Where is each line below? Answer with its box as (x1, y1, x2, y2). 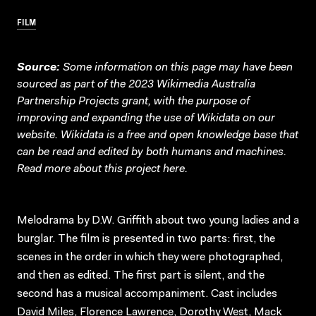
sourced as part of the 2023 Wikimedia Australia (17, 78, 255, 90)
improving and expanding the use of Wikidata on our (17, 112, 275, 124)
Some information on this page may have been (60, 61, 293, 73)
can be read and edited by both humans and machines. (17, 146, 286, 158)
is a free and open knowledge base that (104, 129, 298, 141)
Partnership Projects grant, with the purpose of (17, 95, 250, 107)
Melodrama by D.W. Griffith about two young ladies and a (17, 214, 299, 226)
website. (17, 129, 61, 141)
